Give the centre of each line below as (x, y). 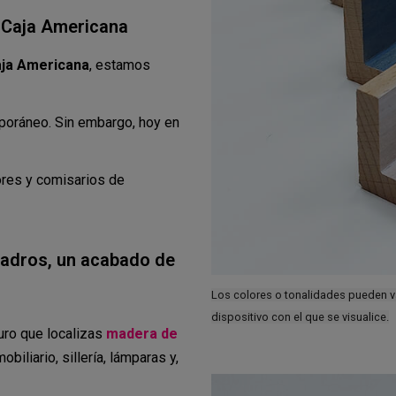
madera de (142, 334)
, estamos (120, 65)
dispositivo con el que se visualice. (300, 316)
